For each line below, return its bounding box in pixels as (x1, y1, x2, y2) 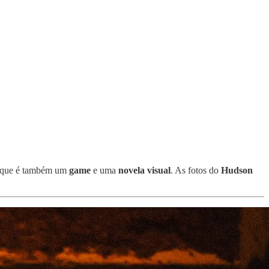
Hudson (221, 165, 253, 175)
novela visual (118, 165, 171, 175)
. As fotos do (171, 165, 221, 175)
